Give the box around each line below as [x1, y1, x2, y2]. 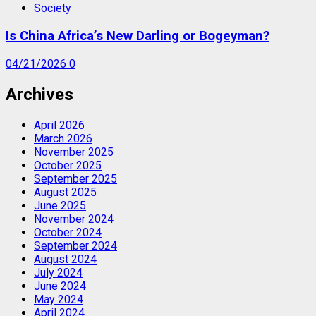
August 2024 [34, 252, 97, 266]
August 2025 [34, 185, 97, 199]
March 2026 [34, 131, 92, 145]
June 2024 [34, 279, 86, 293]
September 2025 [34, 171, 117, 186]
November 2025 [34, 145, 114, 159]
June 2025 [34, 198, 86, 212]
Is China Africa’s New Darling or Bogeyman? [6, 28, 269, 44]
